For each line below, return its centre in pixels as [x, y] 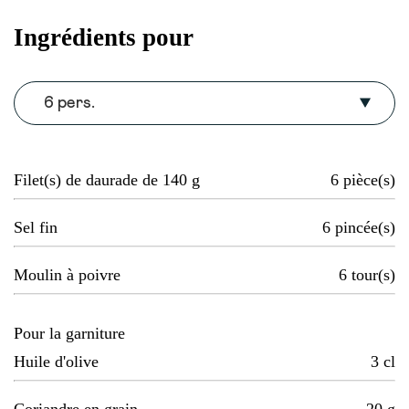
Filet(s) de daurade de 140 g [107, 180]
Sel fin [36, 228]
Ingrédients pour [104, 37]
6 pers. [69, 104]
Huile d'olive [56, 362]
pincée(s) [365, 228]
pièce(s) [369, 180]
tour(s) [373, 275]
